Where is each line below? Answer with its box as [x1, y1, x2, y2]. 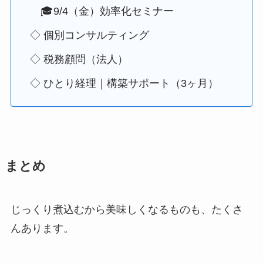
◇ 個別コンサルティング [29, 29, 149, 41]
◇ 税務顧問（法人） [29, 53, 128, 65]
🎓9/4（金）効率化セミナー [29, 5, 174, 17]
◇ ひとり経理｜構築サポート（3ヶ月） [29, 77, 218, 89]
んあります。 [10, 222, 74, 234]
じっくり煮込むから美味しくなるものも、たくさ [10, 203, 243, 215]
